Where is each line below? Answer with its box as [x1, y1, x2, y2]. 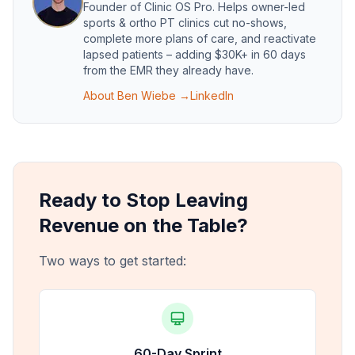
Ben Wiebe [117, 89, 176, 102]
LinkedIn [190, 89, 234, 102]
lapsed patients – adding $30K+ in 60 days [83, 48, 306, 61]
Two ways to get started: [39, 253, 186, 269]
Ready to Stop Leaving [39, 189, 248, 212]
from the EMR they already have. [83, 63, 254, 77]
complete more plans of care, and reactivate [83, 32, 316, 45]
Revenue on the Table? [39, 214, 248, 237]
